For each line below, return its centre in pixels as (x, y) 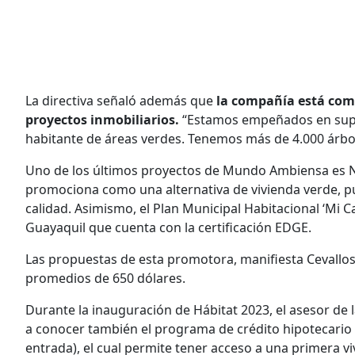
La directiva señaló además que (121, 101)
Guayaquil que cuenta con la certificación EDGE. (168, 227)
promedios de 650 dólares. (105, 278)
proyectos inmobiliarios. (102, 120)
